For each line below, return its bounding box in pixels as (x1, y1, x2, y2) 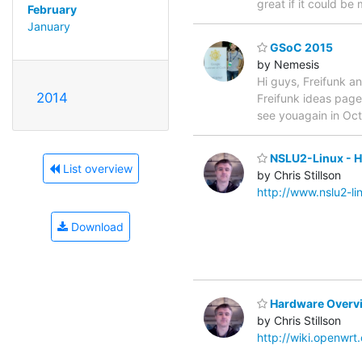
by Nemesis (257, 57, 319, 71)
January (27, 19, 70, 33)
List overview (59, 161, 133, 175)
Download (68, 219, 124, 234)
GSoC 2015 (267, 40, 333, 54)
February (27, 2, 77, 16)
